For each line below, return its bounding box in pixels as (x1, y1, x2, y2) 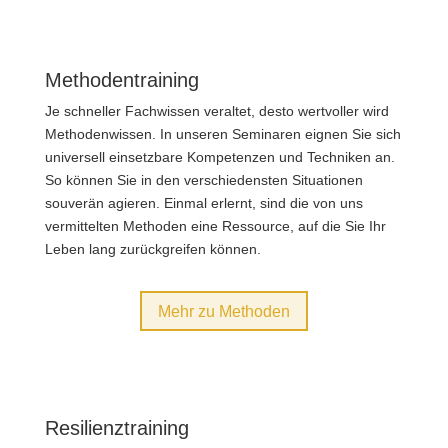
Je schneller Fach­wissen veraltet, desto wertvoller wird (44, 102, 389, 119)
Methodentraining (44, 68, 199, 91)
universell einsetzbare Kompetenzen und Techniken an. (44, 148, 395, 165)
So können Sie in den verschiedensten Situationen (44, 171, 363, 188)
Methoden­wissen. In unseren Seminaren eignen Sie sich (44, 125, 401, 142)
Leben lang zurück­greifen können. (44, 240, 261, 257)
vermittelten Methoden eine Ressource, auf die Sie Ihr (44, 217, 386, 234)
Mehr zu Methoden (157, 302, 290, 320)
